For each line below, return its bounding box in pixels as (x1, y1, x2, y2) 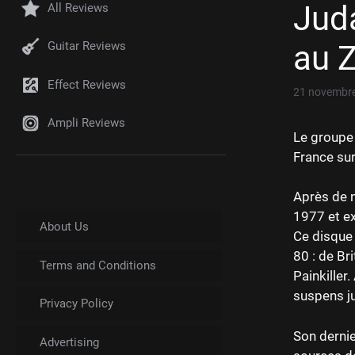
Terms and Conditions (40, 258, 156, 273)
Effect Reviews (48, 77, 126, 92)
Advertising (40, 334, 99, 349)
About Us (40, 219, 89, 235)
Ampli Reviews (48, 116, 125, 131)
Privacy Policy (40, 296, 113, 311)
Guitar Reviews (48, 39, 126, 54)
